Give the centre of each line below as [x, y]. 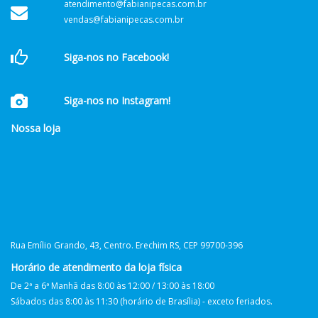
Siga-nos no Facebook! [116, 57]
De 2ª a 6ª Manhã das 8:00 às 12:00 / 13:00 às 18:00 [113, 286]
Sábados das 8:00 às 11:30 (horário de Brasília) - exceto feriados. [142, 301]
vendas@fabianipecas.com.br [124, 20]
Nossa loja [35, 128]
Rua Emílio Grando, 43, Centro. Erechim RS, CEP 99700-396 [127, 245]
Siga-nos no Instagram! [117, 100]
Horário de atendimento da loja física [96, 267]
